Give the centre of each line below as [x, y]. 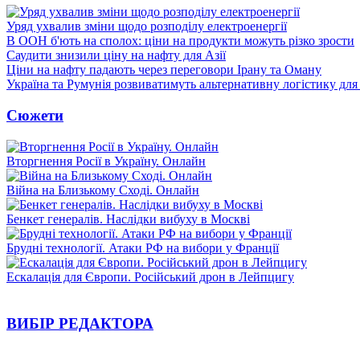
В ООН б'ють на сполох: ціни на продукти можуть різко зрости [180, 41]
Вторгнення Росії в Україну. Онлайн [106, 161]
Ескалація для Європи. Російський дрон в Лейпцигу [150, 276]
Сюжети [35, 115]
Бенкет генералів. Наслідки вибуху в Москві [128, 219]
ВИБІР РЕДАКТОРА [80, 324]
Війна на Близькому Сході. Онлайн [103, 190]
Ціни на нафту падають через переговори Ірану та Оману [164, 70]
